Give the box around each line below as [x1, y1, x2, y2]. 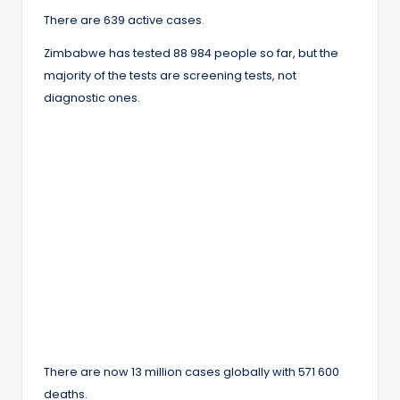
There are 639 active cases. [44, 12, 204, 28]
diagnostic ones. [44, 89, 140, 105]
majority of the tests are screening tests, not [44, 67, 296, 83]
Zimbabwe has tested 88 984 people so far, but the [44, 45, 338, 61]
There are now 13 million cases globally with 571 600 [44, 363, 339, 379]
